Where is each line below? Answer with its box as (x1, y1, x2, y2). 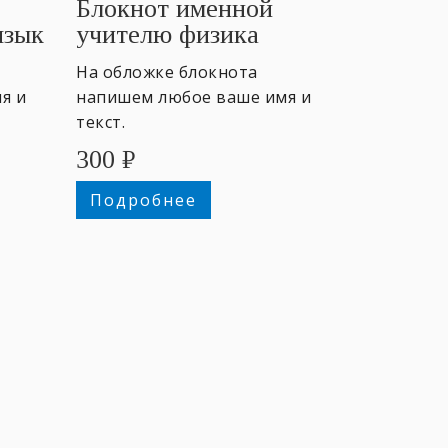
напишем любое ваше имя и (76, 85, 311, 108)
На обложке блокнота (76, 60, 258, 83)
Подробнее (89, 188, 197, 211)
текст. (76, 110, 125, 133)
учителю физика (76, 19, 259, 49)
